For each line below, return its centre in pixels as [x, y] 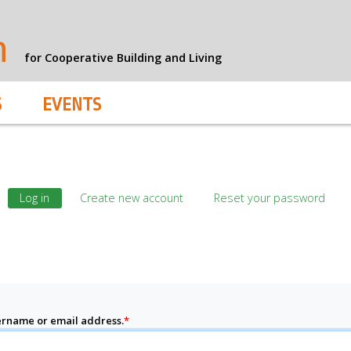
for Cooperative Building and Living [123, 58]
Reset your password [269, 198]
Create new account [132, 198]
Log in [35, 198]
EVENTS [72, 105]
